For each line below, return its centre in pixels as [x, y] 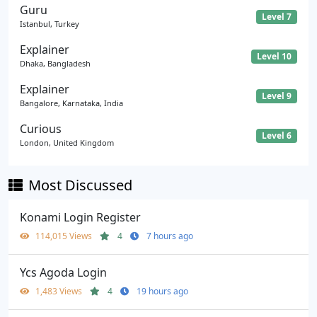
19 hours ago [162, 291]
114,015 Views [65, 236]
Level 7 [277, 16]
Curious [41, 128]
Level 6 [277, 135]
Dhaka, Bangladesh [55, 63]
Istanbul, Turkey [50, 23]
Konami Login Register [80, 217]
